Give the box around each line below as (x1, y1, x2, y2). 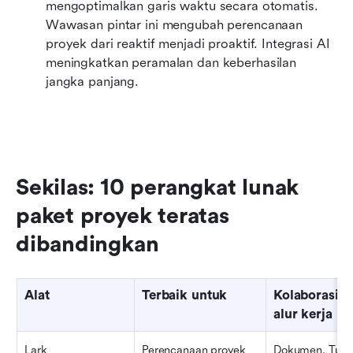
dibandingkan (16, 231, 159, 257)
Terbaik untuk (142, 287, 228, 303)
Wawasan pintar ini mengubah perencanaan (46, 17, 303, 32)
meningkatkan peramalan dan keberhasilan (46, 54, 297, 70)
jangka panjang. (46, 73, 139, 89)
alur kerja (273, 306, 333, 321)
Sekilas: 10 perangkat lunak (16, 174, 299, 200)
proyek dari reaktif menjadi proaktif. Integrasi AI (46, 35, 330, 51)
